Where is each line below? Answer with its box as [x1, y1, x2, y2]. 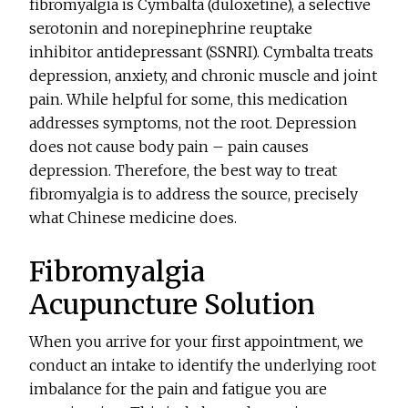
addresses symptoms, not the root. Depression [29, 114, 358, 133]
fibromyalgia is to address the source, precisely [29, 185, 359, 204]
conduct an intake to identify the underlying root [29, 356, 377, 375]
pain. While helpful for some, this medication [29, 90, 349, 109]
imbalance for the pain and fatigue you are [29, 380, 328, 399]
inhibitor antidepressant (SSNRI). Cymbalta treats [29, 43, 374, 62]
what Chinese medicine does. [29, 209, 238, 228]
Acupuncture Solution [29, 287, 316, 322]
